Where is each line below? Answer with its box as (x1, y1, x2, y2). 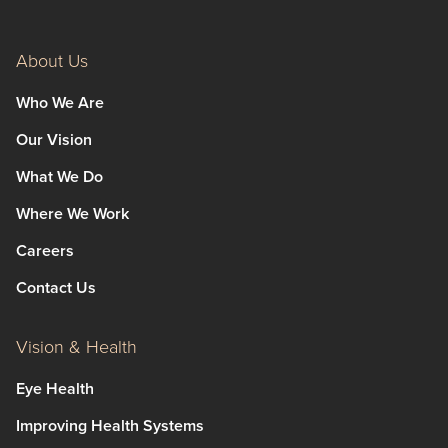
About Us (16, 47, 88, 74)
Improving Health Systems (16, 413, 204, 437)
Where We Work (16, 201, 129, 225)
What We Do (16, 164, 103, 188)
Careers (16, 238, 74, 262)
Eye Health (16, 376, 94, 400)
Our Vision (16, 127, 92, 151)
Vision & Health (16, 333, 137, 360)
